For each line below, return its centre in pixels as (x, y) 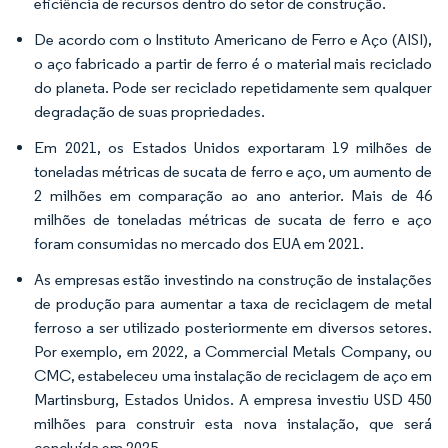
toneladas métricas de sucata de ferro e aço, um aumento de (233, 171)
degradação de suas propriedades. (149, 111)
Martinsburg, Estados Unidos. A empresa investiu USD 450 (233, 399)
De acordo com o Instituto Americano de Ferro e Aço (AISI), (233, 39)
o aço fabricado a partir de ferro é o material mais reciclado (233, 63)
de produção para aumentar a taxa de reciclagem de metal (233, 303)
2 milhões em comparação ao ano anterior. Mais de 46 (233, 195)
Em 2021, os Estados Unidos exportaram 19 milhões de (233, 147)
